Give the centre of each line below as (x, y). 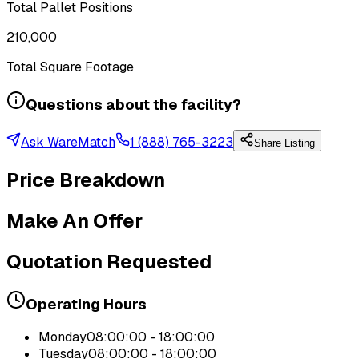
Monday (63, 337)
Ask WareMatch (68, 142)
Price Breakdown (86, 179)
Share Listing (284, 143)
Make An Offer (75, 220)
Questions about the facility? (133, 105)
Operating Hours (86, 304)
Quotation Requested (109, 261)
